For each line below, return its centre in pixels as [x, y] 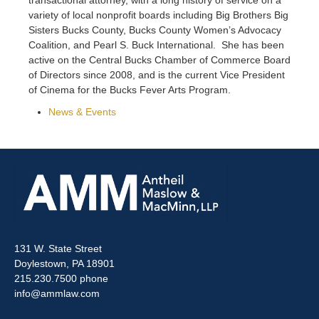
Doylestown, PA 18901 [64, 263]
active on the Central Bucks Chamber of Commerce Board [159, 59]
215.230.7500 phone [61, 278]
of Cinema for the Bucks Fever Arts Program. [130, 89]
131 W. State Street [58, 248]
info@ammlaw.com [57, 293]
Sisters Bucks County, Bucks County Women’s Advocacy [155, 30]
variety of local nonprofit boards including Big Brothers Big [158, 15]
